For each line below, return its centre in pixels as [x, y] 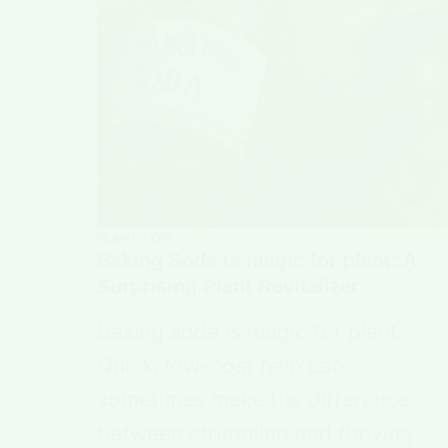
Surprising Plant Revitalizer [228, 286]
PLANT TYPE [135, 238]
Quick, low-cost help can [221, 366]
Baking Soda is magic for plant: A [257, 260]
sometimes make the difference [254, 400]
